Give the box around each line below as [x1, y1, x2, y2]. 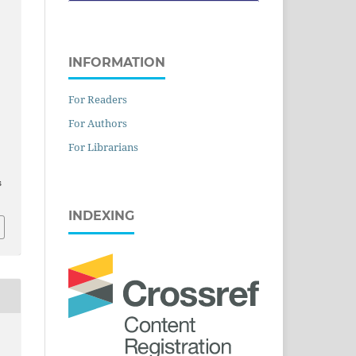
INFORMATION [68, 54, 165, 70]
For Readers [68, 91, 127, 106]
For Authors [68, 115, 127, 130]
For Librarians [68, 139, 138, 154]
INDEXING [68, 207, 134, 223]
